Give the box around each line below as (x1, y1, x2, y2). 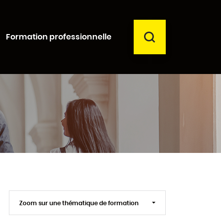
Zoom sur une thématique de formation (19, 200, 140, 206)
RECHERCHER (155, 30, 205, 41)
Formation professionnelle (5, 33, 111, 41)
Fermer (156, 100, 188, 112)
